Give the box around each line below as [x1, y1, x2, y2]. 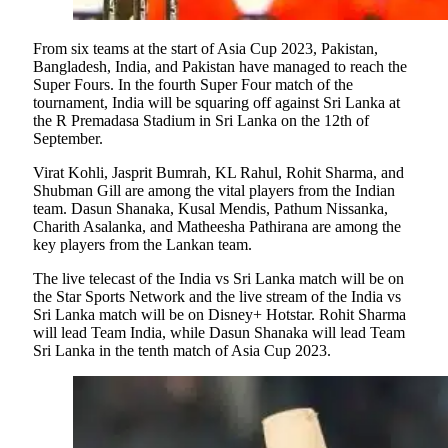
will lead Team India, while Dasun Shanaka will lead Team [33, 324, 405, 342]
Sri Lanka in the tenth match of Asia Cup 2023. [33, 342, 331, 360]
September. [33, 130, 103, 148]
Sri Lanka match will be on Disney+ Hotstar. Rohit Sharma [33, 306, 406, 324]
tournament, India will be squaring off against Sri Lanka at [33, 94, 400, 112]
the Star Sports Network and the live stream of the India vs [33, 288, 401, 306]
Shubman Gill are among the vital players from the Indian [33, 182, 395, 200]
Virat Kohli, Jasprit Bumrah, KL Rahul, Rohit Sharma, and [33, 164, 404, 182]
